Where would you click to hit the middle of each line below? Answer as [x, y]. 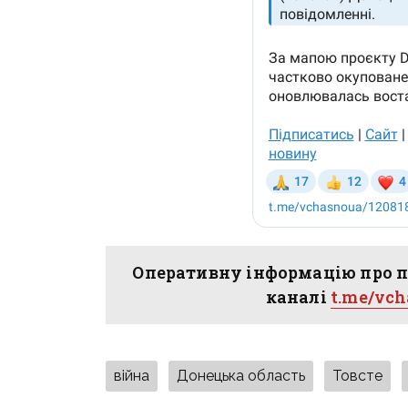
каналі [298, 297]
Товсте [358, 376]
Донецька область [241, 376]
